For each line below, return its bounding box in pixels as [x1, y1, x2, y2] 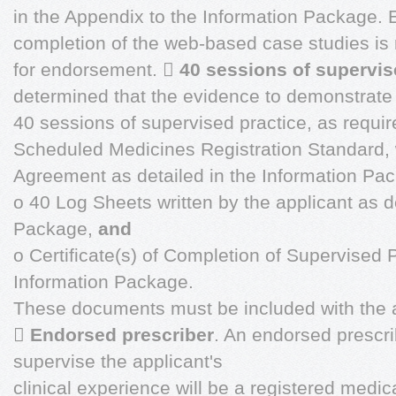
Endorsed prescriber [30, 324, 214, 345]
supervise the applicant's [13, 351, 223, 371]
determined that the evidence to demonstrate [13, 86, 392, 106]
